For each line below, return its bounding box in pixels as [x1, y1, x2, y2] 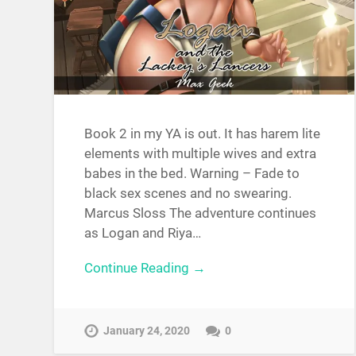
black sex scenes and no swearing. [84, 185, 292, 202]
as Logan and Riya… [84, 225, 202, 242]
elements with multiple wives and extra [84, 145, 317, 162]
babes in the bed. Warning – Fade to [84, 165, 300, 182]
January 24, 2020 [103, 323, 191, 338]
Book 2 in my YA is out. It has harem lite [84, 126, 321, 142]
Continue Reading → [84, 260, 207, 277]
